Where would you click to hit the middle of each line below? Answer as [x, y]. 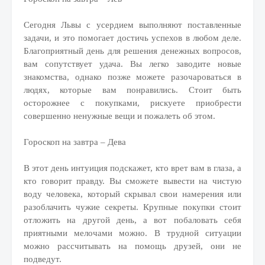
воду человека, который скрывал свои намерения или [132, 194]
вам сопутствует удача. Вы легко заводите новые [132, 64]
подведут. [43, 259]
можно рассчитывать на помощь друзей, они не [132, 246]
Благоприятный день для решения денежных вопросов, [132, 51]
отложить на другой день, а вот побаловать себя [132, 220]
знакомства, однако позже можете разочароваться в [132, 77]
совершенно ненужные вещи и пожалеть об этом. [119, 116]
